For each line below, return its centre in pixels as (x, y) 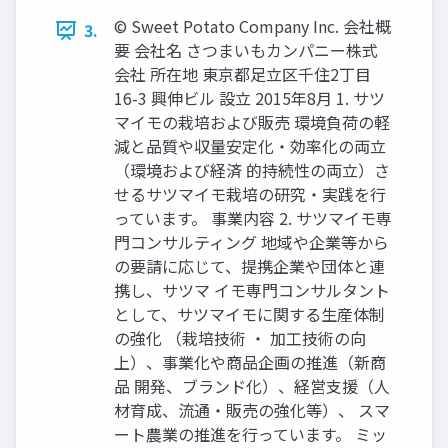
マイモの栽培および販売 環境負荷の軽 (252, 122)
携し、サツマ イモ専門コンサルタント (252, 290)
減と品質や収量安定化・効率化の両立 (250, 146)
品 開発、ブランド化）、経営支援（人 (252, 386)
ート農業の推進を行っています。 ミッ (250, 434)
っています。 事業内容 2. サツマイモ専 (253, 218)
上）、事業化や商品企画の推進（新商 (250, 362)
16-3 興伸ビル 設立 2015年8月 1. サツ (249, 98)
